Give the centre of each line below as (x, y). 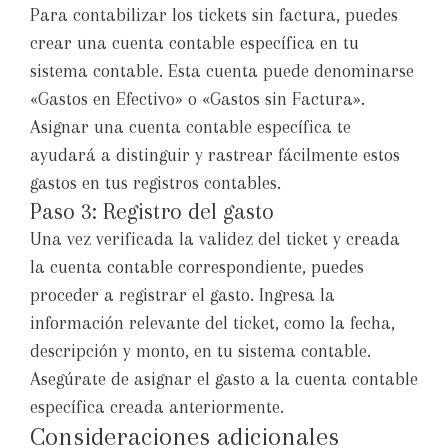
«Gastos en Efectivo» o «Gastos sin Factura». (197, 99)
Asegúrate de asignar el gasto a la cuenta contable (224, 379)
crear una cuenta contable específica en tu (194, 43)
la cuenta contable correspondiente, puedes (197, 267)
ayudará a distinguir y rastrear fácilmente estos (215, 155)
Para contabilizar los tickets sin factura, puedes (214, 15)
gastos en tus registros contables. (155, 183)
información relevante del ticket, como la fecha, (212, 323)
